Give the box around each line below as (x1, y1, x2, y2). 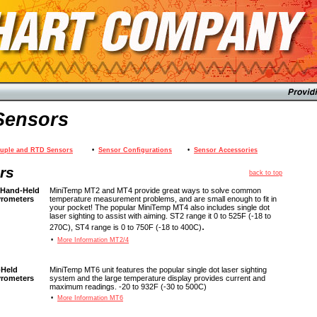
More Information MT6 (57, 294, 123, 301)
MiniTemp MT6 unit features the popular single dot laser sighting (50, 265, 267, 274)
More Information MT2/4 (57, 236, 129, 243)
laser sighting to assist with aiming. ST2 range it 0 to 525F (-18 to (50, 212, 271, 220)
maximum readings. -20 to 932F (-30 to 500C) (50, 282, 207, 291)
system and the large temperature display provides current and (50, 274, 265, 282)
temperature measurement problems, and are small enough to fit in (50, 195, 277, 203)
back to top (249, 169, 282, 176)
